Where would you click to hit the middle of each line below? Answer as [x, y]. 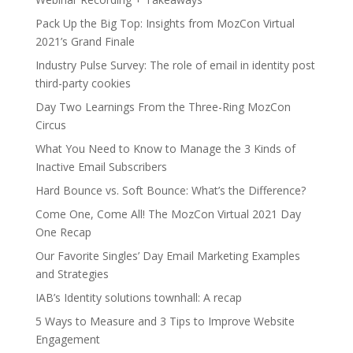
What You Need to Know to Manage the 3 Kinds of [165, 148]
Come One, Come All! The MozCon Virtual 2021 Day [168, 214]
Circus [50, 124]
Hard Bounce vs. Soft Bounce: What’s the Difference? [170, 190]
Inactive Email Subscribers [101, 166]
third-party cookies [83, 83]
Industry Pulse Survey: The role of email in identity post [175, 65]
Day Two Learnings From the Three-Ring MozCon [163, 106]
